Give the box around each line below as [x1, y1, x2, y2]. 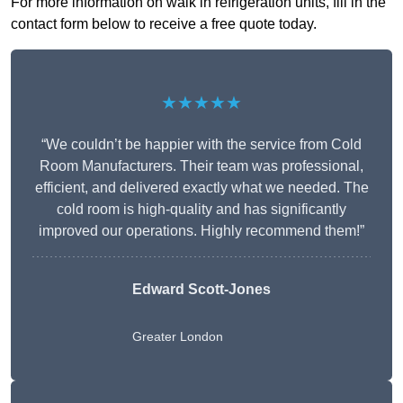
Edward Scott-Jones [132, 282, 271, 298]
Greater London [132, 329, 223, 345]
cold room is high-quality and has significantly [57, 201, 346, 218]
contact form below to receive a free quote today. [11, 16, 317, 32]
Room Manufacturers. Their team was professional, [40, 158, 363, 175]
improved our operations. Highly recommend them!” [39, 223, 364, 239]
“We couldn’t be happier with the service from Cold [41, 137, 362, 153]
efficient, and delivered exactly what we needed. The [34, 180, 369, 196]
